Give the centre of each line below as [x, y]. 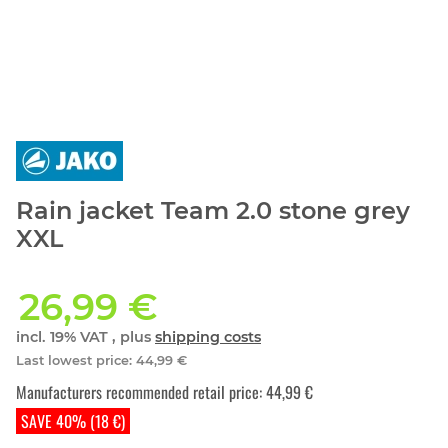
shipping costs [208, 337]
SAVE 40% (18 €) [72, 421]
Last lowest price [72, 360]
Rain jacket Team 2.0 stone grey [213, 211]
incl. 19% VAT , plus [85, 337]
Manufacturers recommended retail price [137, 392]
